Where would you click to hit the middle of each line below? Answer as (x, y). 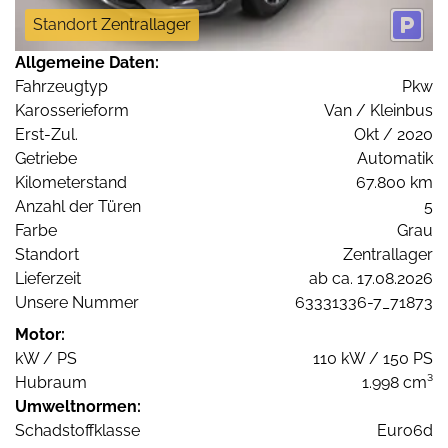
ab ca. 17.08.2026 (371, 278)
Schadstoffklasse (77, 430)
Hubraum (51, 382)
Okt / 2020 (393, 134)
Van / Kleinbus (378, 110)
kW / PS (46, 358)
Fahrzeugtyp (61, 86)
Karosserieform (72, 110)
